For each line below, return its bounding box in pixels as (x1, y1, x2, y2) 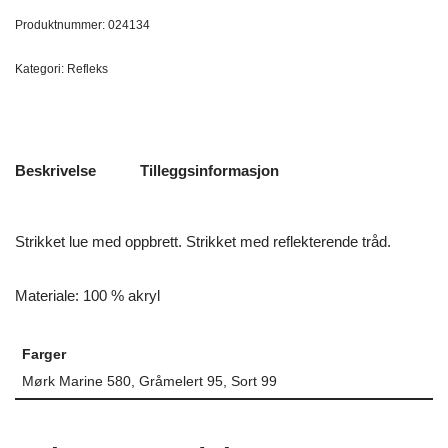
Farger (21, 346, 66, 362)
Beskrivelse (15, 161, 96, 179)
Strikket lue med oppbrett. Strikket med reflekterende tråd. (15, 233, 391, 250)
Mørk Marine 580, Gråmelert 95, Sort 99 (21, 373, 277, 389)
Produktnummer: (15, 18, 108, 32)
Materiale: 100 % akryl (15, 287, 160, 304)
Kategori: (15, 62, 67, 76)
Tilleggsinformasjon (140, 161, 279, 179)
